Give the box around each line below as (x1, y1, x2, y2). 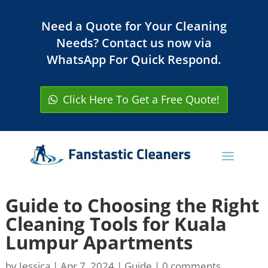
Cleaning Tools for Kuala (5, 211, 227, 237)
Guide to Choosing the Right (5, 193, 259, 218)
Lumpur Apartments (5, 230, 193, 255)
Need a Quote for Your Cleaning (41, 18, 227, 34)
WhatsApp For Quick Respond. (47, 51, 221, 68)
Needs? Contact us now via (56, 35, 212, 51)
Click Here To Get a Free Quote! (62, 92, 220, 107)
